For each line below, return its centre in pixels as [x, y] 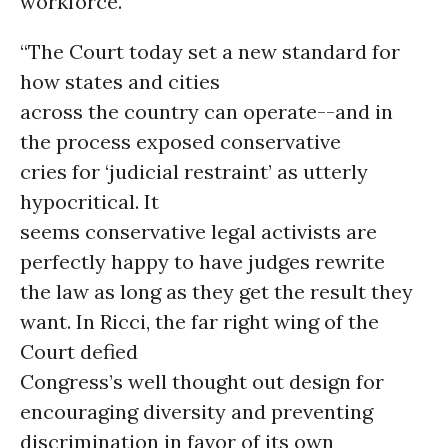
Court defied [79, 351]
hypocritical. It [89, 201]
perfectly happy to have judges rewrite [202, 261]
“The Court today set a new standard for [210, 51]
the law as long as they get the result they [216, 291]
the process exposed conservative [180, 141]
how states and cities [120, 81]
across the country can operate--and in [206, 111]
